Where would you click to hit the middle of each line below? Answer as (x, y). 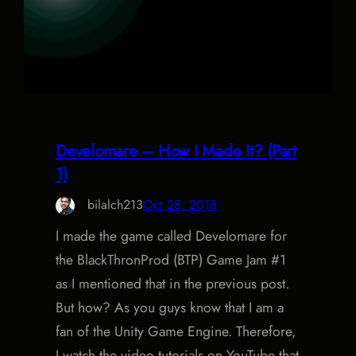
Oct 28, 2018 (180, 204)
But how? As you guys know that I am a (170, 307)
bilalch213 (115, 204)
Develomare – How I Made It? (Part (176, 151)
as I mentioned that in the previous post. (172, 283)
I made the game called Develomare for (171, 236)
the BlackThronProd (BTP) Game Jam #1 (171, 259)
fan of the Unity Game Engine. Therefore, (176, 331)
